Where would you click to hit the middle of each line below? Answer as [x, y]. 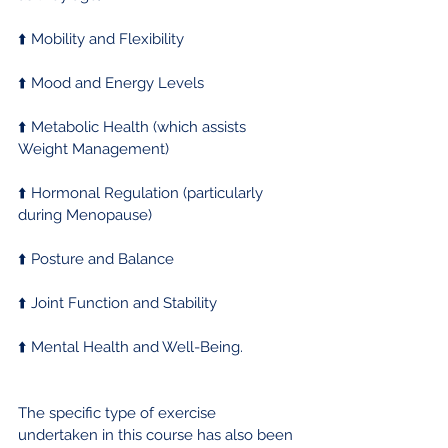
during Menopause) [85, 214]
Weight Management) [93, 148]
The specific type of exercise [119, 412]
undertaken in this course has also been [157, 434]
